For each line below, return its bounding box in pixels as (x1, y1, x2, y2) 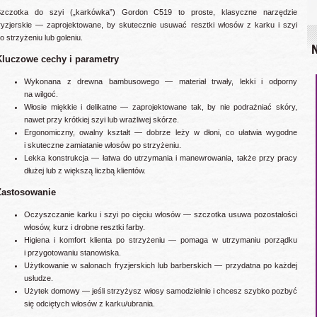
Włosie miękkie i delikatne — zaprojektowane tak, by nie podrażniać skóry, (24, 103, 297, 112)
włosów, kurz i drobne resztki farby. (24, 222, 145, 231)
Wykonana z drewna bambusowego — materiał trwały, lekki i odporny (24, 77, 297, 86)
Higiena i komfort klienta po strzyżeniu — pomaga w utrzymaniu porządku (24, 235, 297, 244)
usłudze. (24, 273, 53, 282)
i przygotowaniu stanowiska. (24, 248, 121, 257)
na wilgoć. (24, 90, 58, 99)
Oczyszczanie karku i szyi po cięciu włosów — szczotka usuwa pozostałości (24, 209, 297, 219)
